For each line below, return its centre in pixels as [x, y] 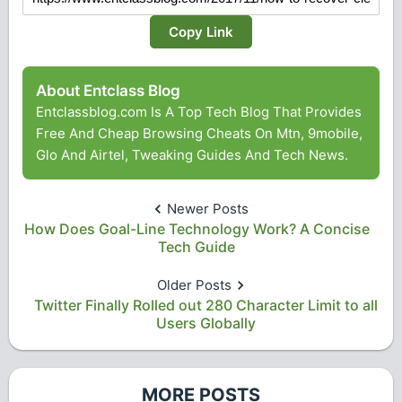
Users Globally [205, 323]
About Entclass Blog [108, 91]
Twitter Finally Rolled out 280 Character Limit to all [205, 306]
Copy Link [201, 32]
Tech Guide [197, 247]
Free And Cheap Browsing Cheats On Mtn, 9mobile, [199, 134]
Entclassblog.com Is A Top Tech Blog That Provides [199, 112]
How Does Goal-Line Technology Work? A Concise [197, 229]
